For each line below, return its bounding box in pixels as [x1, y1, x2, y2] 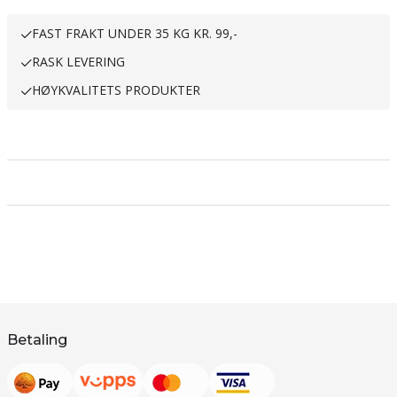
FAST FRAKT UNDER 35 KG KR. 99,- [32, 25, 237, 42]
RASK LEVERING [32, 53, 125, 70]
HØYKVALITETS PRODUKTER [32, 82, 200, 98]
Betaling [7, 331, 67, 348]
